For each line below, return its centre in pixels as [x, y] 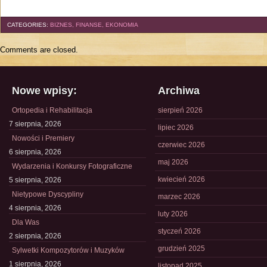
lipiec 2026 [176, 128]
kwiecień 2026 [181, 179]
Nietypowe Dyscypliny [48, 194]
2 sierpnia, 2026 [35, 236]
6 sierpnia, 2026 [35, 152]
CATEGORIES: [29, 25]
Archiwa [179, 91]
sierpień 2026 [180, 110]
